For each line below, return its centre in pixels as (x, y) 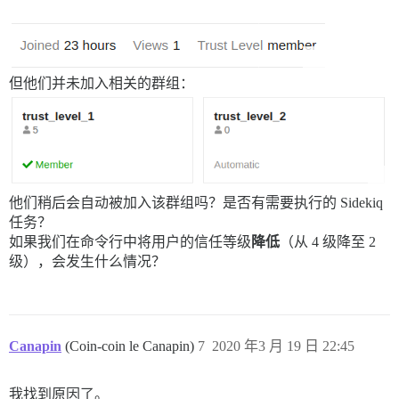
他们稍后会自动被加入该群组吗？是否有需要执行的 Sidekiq (196, 202)
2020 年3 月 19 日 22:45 (283, 346)
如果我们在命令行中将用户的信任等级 (130, 241)
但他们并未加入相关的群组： (102, 84)
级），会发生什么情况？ (87, 261)
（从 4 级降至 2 (328, 241)
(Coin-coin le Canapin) (131, 346)
